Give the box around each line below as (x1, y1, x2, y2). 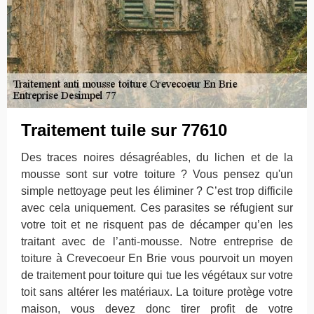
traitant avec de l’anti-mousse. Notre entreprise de (21, 235, 293, 247)
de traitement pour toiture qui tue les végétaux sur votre (21, 269, 293, 281)
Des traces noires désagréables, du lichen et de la (21, 151, 293, 163)
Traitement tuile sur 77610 (21, 121, 227, 139)
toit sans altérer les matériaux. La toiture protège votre (21, 286, 293, 298)
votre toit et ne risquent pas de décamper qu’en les (21, 219, 293, 231)
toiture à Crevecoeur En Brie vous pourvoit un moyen (21, 252, 293, 264)
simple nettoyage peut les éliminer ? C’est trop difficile (21, 185, 293, 197)
